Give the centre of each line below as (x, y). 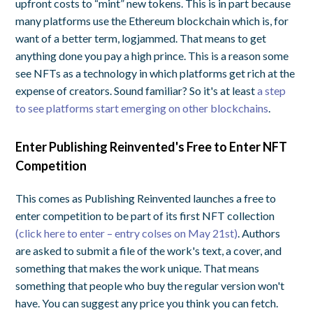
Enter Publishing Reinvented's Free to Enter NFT (152, 146)
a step (272, 90)
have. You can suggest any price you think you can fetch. (147, 303)
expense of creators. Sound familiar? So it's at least (137, 90)
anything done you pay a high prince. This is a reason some (152, 55)
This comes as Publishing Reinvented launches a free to (146, 198)
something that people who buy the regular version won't (150, 285)
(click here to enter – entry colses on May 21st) (127, 233)
